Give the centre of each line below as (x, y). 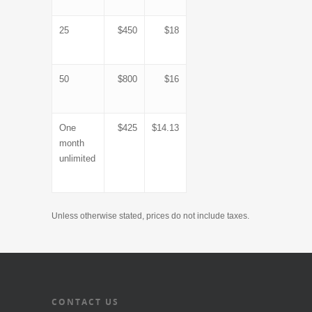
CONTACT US (85, 302)
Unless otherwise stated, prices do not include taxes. (150, 216)
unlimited (77, 158)
